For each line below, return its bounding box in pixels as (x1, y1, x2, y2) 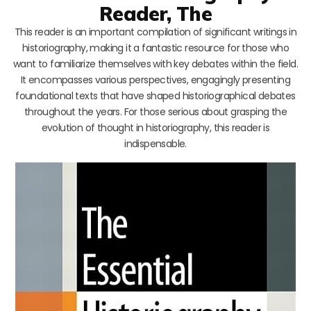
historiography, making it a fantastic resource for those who (22, 40, 289, 55)
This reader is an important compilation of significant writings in (14, 24, 297, 39)
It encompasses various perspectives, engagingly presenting (20, 72, 291, 87)
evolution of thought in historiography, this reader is (41, 120, 270, 135)
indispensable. (124, 136, 187, 151)
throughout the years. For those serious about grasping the (24, 104, 287, 119)
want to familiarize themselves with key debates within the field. (13, 56, 298, 71)
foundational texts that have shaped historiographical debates (15, 88, 296, 103)
